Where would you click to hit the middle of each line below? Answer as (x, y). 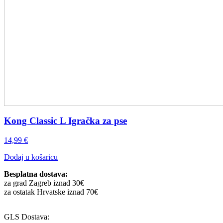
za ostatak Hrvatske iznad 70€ (51, 192)
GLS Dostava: (27, 217)
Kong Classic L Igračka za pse (65, 120)
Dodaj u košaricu (31, 157)
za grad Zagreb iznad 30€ (44, 183)
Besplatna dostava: (36, 174)
